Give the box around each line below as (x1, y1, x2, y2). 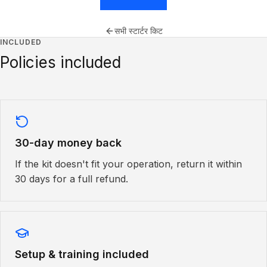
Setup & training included (15, 248, 149, 260)
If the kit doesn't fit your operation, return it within (15, 158, 242, 170)
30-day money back (15, 136, 122, 149)
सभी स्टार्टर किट (114, 26, 163, 36)
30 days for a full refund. (15, 173, 128, 185)
